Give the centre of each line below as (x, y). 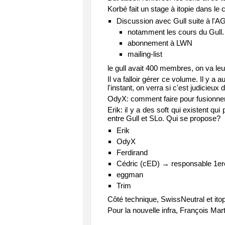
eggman (130, 174)
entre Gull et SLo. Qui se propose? (164, 118)
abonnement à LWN (160, 43)
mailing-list (145, 54)
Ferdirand (132, 152)
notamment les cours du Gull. (176, 32)
